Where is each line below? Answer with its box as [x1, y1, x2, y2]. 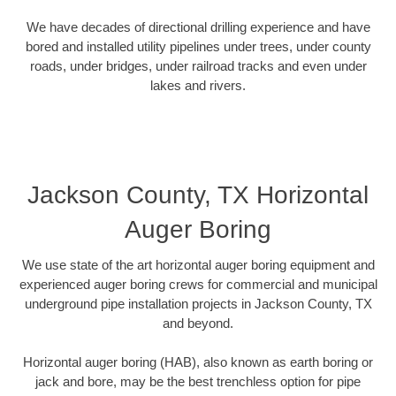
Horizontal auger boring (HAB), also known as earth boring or [23, 354, 373, 370]
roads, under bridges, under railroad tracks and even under [29, 58, 367, 74]
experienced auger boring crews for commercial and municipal [19, 276, 377, 292]
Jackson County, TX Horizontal [27, 180, 369, 209]
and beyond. [163, 315, 233, 331]
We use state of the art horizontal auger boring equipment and [21, 256, 375, 272]
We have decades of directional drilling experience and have [26, 19, 370, 35]
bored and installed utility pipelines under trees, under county [25, 39, 371, 55]
